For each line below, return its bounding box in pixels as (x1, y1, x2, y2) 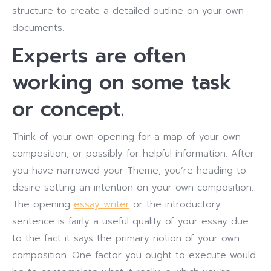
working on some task (12, 67, 232, 97)
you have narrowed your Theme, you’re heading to (12, 164, 246, 177)
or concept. (12, 93, 124, 124)
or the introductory (129, 198, 221, 211)
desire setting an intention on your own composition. (12, 181, 253, 194)
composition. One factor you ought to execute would (12, 249, 256, 262)
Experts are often (12, 40, 186, 71)
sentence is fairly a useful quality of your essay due (12, 215, 249, 228)
